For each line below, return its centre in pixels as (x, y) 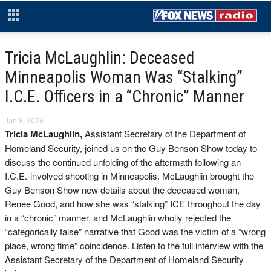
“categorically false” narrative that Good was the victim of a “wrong (135, 231)
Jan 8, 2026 (24, 121)
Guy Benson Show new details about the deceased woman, (122, 190)
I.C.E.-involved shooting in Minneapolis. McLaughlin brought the (129, 176)
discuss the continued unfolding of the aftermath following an (123, 162)
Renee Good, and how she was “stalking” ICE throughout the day (133, 204)
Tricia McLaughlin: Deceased (100, 58)
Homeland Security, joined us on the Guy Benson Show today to (131, 148)
